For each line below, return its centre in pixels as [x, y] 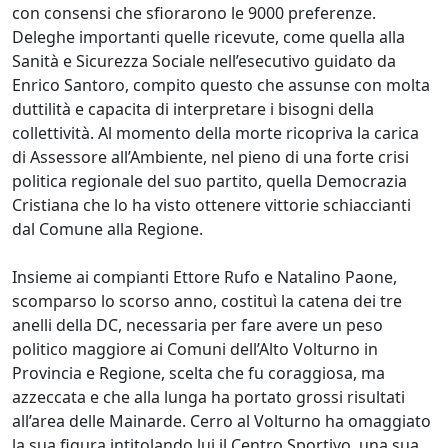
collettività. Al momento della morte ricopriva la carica [215, 132]
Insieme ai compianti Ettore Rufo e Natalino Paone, [204, 276]
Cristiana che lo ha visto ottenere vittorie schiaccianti [211, 204]
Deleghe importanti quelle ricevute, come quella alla [208, 36]
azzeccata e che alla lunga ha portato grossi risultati [208, 396]
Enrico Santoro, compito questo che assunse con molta [221, 84]
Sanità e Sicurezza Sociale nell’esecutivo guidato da [204, 60]
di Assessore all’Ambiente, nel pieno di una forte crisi [210, 156]
